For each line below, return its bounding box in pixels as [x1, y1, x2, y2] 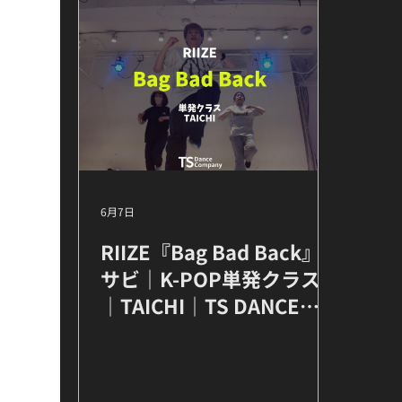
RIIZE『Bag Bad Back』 [100, 237, 322, 266]
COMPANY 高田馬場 [100, 318, 280, 346]
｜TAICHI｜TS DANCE [100, 291, 301, 319]
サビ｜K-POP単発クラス [100, 264, 321, 293]
